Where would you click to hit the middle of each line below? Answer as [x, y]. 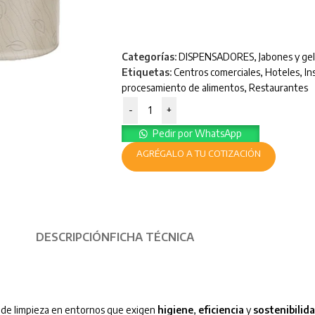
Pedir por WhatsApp [198, 134]
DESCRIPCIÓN [72, 237]
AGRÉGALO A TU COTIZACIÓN [199, 154]
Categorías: [149, 57]
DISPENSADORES [216, 57]
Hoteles [282, 72]
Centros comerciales [217, 72]
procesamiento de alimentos [183, 88]
